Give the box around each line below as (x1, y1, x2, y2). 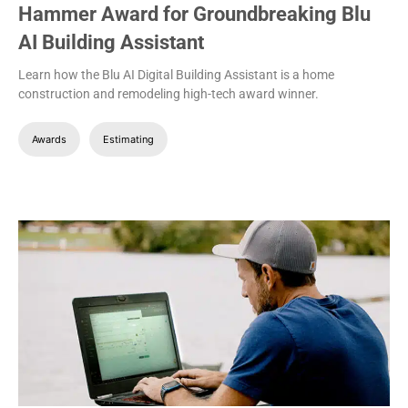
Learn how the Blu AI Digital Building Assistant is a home (18, 67, 334, 83)
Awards (32, 133, 66, 147)
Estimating (103, 133, 154, 147)
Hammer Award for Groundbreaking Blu (18, 3, 371, 26)
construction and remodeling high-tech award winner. (18, 87, 319, 102)
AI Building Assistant (18, 31, 204, 55)
